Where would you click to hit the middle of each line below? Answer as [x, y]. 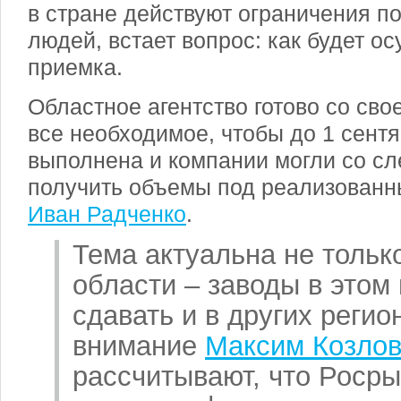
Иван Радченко [107, 214]
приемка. [75, 67]
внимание [139, 346]
